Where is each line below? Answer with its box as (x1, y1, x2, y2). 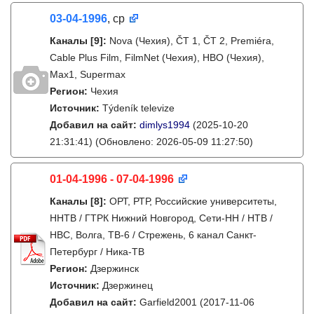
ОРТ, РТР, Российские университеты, (109, 196, 277, 207)
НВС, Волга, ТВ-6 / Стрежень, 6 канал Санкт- (50, 229, 257, 240)
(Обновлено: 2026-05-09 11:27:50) (93, 136, 253, 147)
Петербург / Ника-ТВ (50, 246, 144, 257)
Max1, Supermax (50, 69, 125, 80)
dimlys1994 (139, 119, 190, 130)
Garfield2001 (139, 296, 200, 308)
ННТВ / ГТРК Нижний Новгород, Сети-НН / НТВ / (50, 212, 273, 224)
